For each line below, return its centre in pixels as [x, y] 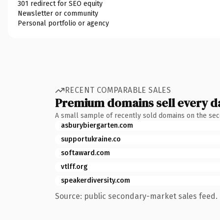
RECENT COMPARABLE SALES [118, 90]
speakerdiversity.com [96, 180]
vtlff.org [74, 166]
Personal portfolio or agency [63, 23]
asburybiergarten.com [97, 125]
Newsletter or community [58, 13]
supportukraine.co [91, 139]
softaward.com [85, 153]
